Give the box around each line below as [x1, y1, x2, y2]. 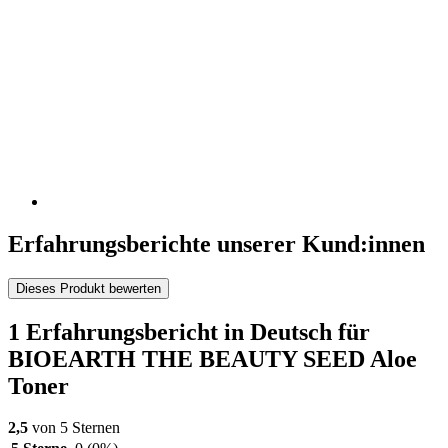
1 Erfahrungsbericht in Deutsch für [8, 318, 370, 345]
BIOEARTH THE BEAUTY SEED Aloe [8, 345, 417, 372]
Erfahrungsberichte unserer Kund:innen [8, 230, 425, 257]
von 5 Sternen [28, 419, 120, 437]
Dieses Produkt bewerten [16, 280, 161, 296]
